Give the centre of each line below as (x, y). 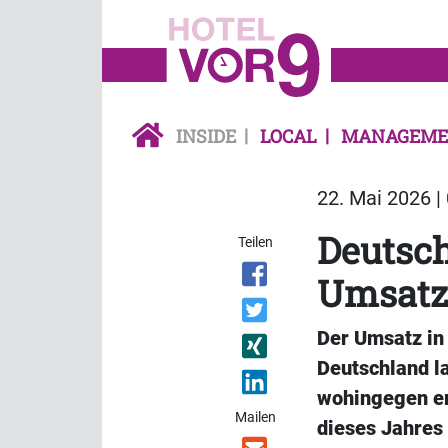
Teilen (256, 242)
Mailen (256, 417)
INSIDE (206, 136)
